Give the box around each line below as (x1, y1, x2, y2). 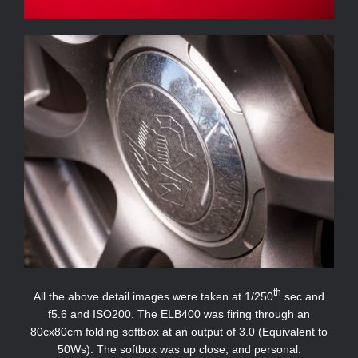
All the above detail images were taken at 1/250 (34, 289, 273, 303)
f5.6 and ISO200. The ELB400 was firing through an (48, 307, 310, 320)
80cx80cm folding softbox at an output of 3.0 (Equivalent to (30, 324, 328, 338)
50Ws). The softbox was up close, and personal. (57, 342, 301, 356)
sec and (281, 289, 324, 303)
